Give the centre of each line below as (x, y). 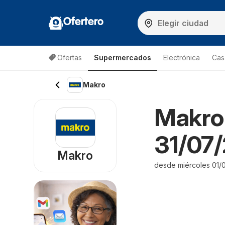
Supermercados (123, 58)
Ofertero (83, 22)
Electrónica (182, 58)
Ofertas (70, 58)
